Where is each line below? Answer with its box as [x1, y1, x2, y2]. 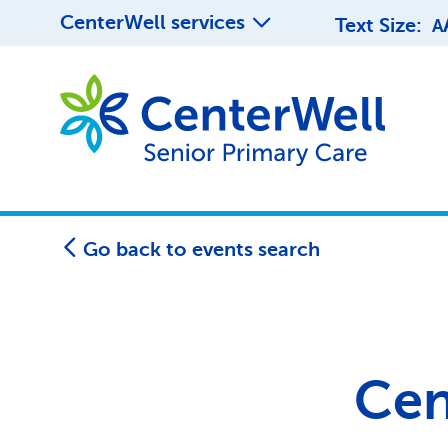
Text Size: [335, 13, 422, 37]
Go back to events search [83, 237, 320, 261]
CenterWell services [60, 11, 245, 34]
